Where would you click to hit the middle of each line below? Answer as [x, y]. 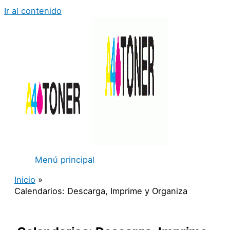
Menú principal [65, 160]
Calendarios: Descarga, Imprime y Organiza [101, 191]
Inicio [25, 180]
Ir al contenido [33, 11]
